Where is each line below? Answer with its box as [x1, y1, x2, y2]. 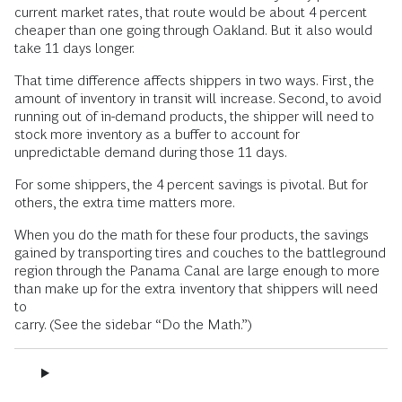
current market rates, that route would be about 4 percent [14, 4, 367, 21]
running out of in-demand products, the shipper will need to [14, 109, 374, 125]
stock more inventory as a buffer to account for [14, 127, 300, 143]
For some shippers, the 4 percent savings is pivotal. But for [14, 177, 368, 193]
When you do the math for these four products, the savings [14, 227, 369, 243]
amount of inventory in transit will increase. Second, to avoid [14, 91, 381, 107]
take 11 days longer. [14, 40, 135, 57]
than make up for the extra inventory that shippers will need [14, 281, 378, 297]
